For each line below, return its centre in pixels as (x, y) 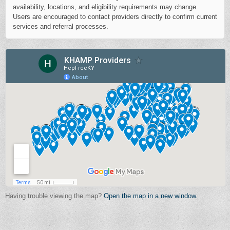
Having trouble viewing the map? (54, 196)
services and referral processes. (61, 26)
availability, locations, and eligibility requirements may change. (106, 7)
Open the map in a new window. (151, 196)
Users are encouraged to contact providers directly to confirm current (115, 17)
